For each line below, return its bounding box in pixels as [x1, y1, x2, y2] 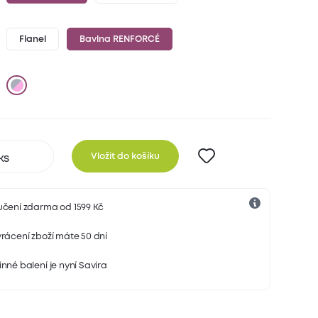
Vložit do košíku [90, 152, 160, 160]
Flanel [19, 35, 47, 44]
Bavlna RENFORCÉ [79, 35, 160, 44]
